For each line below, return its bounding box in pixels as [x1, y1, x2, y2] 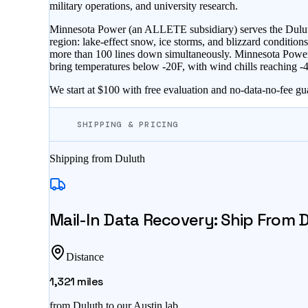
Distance [66, 251, 104, 263]
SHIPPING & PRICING [77, 119, 179, 131]
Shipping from [49, 153, 115, 165]
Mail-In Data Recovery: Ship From [49, 209, 299, 231]
